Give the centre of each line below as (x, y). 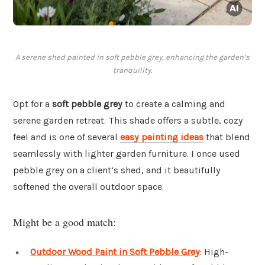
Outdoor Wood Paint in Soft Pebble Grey (115, 251)
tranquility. (132, 70)
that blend (227, 137)
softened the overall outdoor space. (88, 187)
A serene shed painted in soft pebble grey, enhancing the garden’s (132, 57)
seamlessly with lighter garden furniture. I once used (127, 154)
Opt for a (33, 104)
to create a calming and (174, 104)
